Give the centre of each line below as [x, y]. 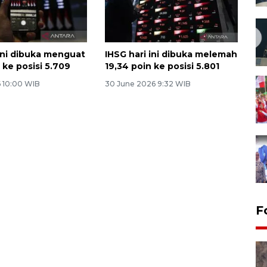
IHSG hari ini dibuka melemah [171, 55]
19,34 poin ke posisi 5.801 [162, 66]
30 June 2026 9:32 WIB [148, 84]
